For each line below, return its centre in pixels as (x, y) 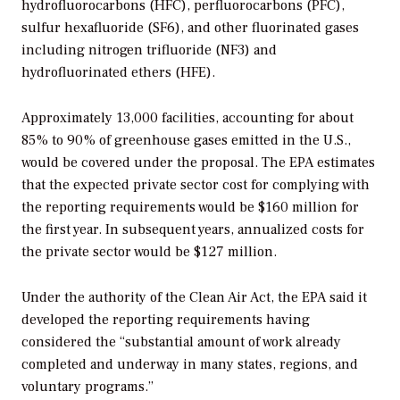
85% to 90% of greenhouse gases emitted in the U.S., (186, 141)
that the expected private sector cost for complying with (196, 185)
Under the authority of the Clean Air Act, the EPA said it (194, 298)
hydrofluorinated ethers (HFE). (118, 73)
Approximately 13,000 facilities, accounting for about (187, 118)
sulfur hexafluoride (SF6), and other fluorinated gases (190, 28)
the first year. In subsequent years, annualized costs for (193, 230)
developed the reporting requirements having (166, 320)
